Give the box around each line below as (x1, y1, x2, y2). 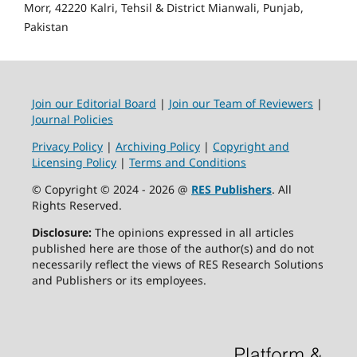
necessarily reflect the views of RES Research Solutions (31, 256, 324, 272)
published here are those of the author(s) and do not (31, 240, 314, 256)
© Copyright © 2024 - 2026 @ (31, 181, 191, 197)
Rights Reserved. (31, 197, 122, 213)
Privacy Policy (31, 138, 103, 154)
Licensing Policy (31, 154, 116, 170)
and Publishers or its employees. (31, 272, 206, 288)
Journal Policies (31, 111, 113, 127)
